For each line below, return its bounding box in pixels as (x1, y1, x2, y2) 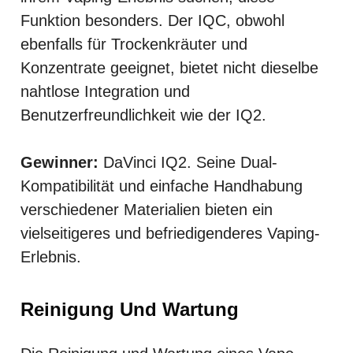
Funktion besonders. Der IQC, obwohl (20, 11, 284, 29)
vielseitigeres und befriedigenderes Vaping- (20, 224, 320, 242)
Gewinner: (20, 153, 98, 171)
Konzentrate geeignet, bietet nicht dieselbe (20, 58, 318, 76)
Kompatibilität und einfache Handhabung (20, 176, 303, 195)
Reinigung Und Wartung (20, 298, 239, 320)
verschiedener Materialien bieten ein (20, 200, 273, 218)
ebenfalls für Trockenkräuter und (20, 35, 247, 53)
